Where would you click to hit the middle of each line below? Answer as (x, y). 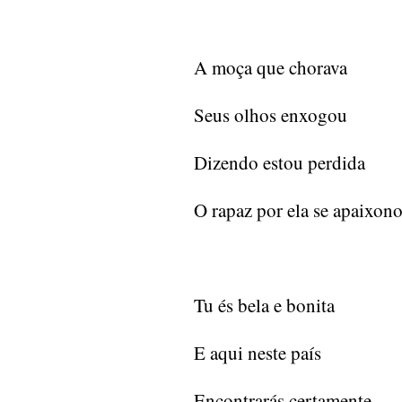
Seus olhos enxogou (271, 115)
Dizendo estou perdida (280, 163)
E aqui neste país (258, 353)
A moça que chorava (271, 68)
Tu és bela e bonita (264, 306)
